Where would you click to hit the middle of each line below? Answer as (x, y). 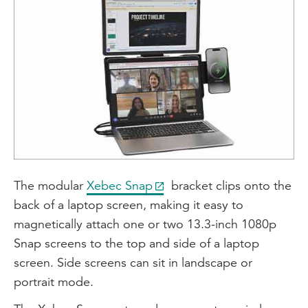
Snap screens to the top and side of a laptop (136, 243)
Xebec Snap (120, 185)
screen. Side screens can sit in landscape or (133, 262)
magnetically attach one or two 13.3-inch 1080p (145, 223)
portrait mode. (54, 281)
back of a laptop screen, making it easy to (129, 204)
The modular (50, 185)
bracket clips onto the (230, 185)
